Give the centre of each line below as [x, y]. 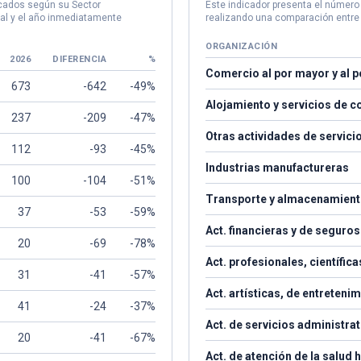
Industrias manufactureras [277, 168]
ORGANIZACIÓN [241, 46]
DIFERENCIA [79, 59]
